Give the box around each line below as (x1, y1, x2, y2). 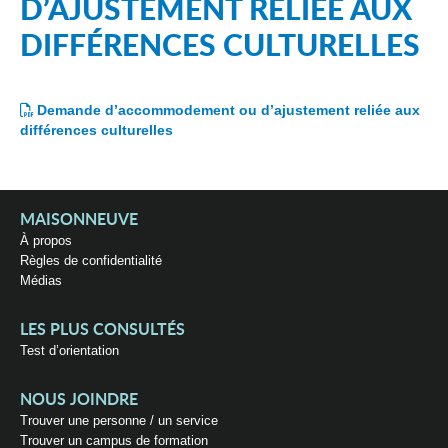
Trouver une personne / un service (20, 413, 218, 428)
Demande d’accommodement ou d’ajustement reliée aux (37, 102, 420, 118)
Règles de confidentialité (20, 253, 162, 268)
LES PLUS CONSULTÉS (20, 322, 185, 338)
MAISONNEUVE (20, 212, 138, 228)
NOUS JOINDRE (20, 392, 138, 408)
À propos (20, 233, 72, 248)
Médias (20, 273, 62, 288)
